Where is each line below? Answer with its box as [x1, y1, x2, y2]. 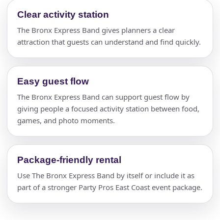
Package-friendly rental [17, 154, 121, 165]
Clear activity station [17, 9, 109, 20]
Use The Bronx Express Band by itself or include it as [17, 170, 194, 180]
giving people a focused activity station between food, [17, 103, 199, 113]
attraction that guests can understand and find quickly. [17, 36, 201, 47]
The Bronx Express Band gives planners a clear [17, 25, 175, 35]
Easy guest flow [17, 76, 89, 86]
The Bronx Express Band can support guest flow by [17, 91, 190, 102]
